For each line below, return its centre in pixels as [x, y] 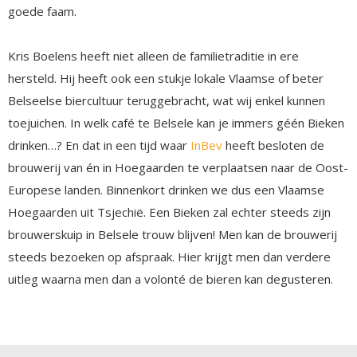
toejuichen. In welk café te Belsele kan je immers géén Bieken [176, 122]
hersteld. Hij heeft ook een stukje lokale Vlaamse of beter [166, 78]
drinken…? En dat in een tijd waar [99, 145]
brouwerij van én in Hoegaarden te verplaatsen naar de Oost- [178, 167]
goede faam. [42, 11]
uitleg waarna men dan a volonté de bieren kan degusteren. [171, 279]
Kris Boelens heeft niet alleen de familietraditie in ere [153, 55]
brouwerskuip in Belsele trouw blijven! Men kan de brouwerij [173, 234]
